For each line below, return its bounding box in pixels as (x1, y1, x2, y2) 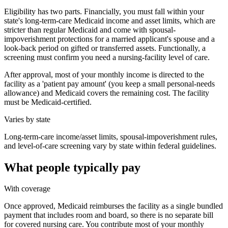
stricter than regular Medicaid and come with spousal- (4, 25, 176, 34)
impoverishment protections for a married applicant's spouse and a (4, 34, 215, 43)
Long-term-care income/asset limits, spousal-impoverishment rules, (4, 132, 217, 141)
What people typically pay (4, 160, 140, 174)
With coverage (4, 184, 50, 193)
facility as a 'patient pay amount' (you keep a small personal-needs (4, 79, 215, 88)
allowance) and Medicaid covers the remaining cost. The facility (4, 88, 209, 97)
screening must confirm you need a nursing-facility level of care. (4, 52, 210, 62)
